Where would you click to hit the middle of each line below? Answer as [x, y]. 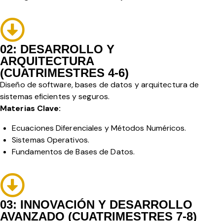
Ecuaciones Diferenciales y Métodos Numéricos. [100, 128]
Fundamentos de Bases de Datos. [73, 152]
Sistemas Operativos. [51, 140]
